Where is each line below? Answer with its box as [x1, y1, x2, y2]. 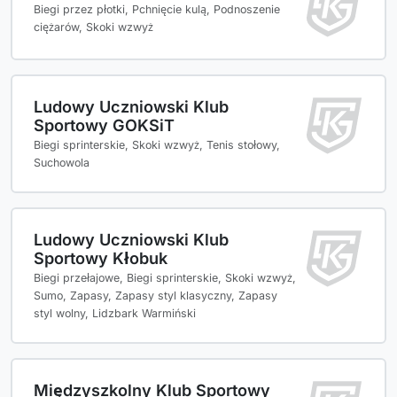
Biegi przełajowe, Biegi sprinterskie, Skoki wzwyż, [34, 271, 296, 285]
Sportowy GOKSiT [34, 115, 175, 136]
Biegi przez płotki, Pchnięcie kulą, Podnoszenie [34, 3, 280, 17]
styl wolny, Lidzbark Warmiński [34, 307, 196, 321]
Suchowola [34, 156, 90, 170]
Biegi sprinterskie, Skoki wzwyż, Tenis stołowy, [34, 138, 280, 152]
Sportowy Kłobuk [34, 248, 167, 269]
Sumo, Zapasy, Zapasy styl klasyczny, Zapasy [34, 289, 277, 303]
